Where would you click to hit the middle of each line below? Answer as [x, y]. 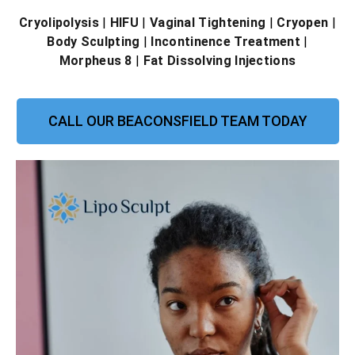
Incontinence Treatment [226, 42]
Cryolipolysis [59, 23]
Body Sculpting [94, 42]
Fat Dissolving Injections [219, 61]
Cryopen [303, 23]
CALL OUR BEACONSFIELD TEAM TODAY [177, 120]
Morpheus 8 [95, 61]
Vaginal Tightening [208, 23]
